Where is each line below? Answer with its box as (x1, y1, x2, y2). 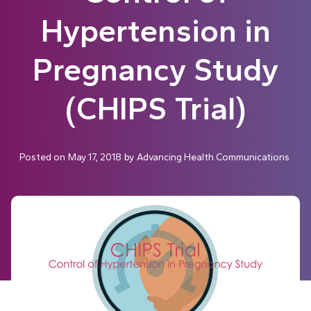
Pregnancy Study (33, 51, 278, 89)
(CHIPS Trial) (65, 90, 246, 128)
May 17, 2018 (67, 151, 121, 163)
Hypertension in (40, 12, 271, 50)
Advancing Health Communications (136, 151, 289, 163)
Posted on (19, 151, 65, 163)
